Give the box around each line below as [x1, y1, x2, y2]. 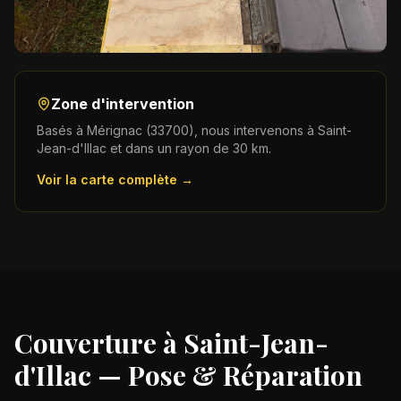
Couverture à [14, 324, 183, 361]
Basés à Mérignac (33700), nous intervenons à [37, 122, 318, 138]
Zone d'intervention [51, 94, 194, 113]
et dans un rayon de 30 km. [107, 140, 271, 156]
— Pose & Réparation [91, 356, 363, 393]
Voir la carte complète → [37, 171, 193, 187]
